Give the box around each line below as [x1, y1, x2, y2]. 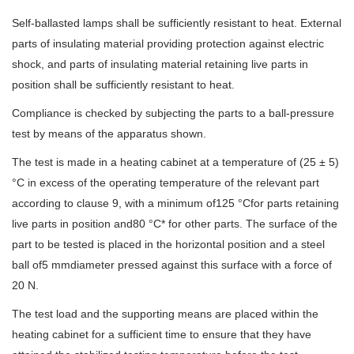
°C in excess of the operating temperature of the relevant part [12, 176, 319, 190]
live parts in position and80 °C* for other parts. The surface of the [12, 217, 337, 231]
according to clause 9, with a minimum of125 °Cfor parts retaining [12, 197, 339, 210]
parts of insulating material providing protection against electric [12, 37, 324, 51]
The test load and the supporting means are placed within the [12, 307, 318, 321]
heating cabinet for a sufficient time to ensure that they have [12, 328, 311, 341]
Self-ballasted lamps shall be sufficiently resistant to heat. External [12, 17, 341, 30]
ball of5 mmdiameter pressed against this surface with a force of [12, 258, 332, 272]
